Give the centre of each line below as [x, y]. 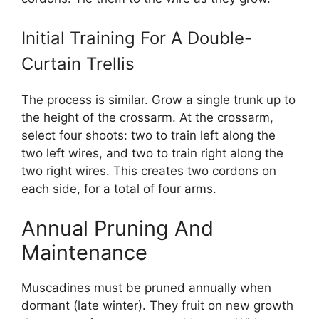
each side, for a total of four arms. [119, 189]
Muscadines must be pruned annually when [146, 287]
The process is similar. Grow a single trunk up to [158, 100]
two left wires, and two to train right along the [152, 153]
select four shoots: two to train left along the [148, 135]
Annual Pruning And [117, 228]
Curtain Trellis [78, 64]
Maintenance [84, 252]
